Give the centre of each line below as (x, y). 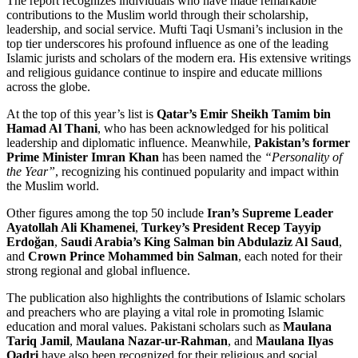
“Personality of (303, 157)
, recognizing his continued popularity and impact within (197, 172)
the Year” (31, 172)
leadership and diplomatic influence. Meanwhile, (130, 143)
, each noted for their (290, 257)
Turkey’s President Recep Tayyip (231, 228)
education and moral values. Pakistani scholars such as (145, 327)
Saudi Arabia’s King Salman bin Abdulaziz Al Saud (200, 242)
